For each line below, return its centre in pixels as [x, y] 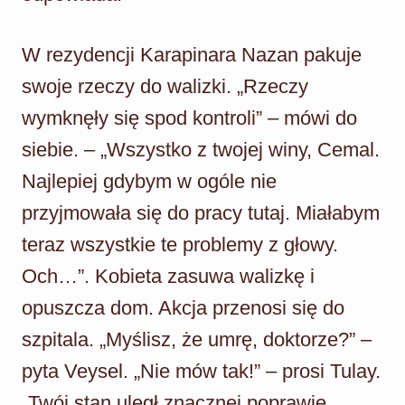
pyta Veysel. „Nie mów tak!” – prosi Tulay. [201, 371]
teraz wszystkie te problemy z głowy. [180, 244]
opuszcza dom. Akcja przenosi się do [183, 307]
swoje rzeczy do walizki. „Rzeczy [165, 86]
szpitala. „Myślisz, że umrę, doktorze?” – [197, 339]
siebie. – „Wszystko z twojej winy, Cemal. [201, 149]
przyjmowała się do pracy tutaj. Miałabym [201, 212]
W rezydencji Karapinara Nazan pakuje [192, 54]
